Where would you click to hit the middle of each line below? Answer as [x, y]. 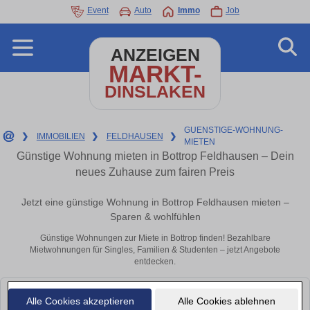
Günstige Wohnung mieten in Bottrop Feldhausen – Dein [155, 156]
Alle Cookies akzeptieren [80, 301]
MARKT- [155, 74]
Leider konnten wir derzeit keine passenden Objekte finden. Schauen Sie [152, 293]
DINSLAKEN [155, 92]
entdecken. [155, 262]
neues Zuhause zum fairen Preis [155, 172]
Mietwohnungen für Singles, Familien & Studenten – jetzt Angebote [155, 250]
